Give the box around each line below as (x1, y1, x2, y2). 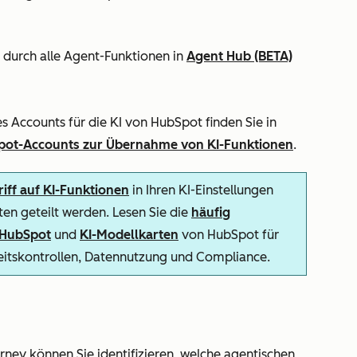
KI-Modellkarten (80, 227, 178, 242)
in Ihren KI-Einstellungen (129, 182, 273, 198)
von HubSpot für (178, 227, 279, 242)
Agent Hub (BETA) (186, 49, 292, 64)
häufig (191, 205, 230, 220)
